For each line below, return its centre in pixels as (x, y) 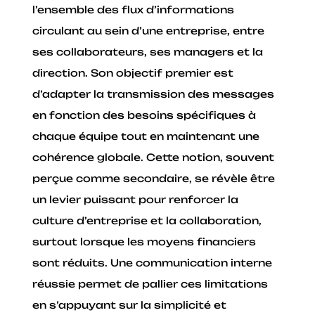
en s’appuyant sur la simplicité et (130, 304)
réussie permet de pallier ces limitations (150, 283)
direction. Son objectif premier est (133, 72)
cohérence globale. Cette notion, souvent (154, 157)
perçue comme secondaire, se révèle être (154, 178)
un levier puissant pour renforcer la (136, 199)
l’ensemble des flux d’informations (134, 9)
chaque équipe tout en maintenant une (146, 136)
